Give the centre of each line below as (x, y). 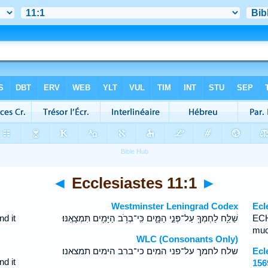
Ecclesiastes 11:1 (134, 183)
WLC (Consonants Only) (188, 239)
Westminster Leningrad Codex (175, 206)
